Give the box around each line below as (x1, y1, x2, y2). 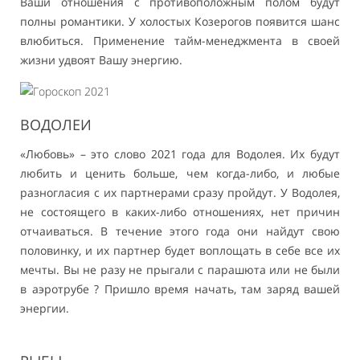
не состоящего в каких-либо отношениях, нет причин (20, 204, 340, 220)
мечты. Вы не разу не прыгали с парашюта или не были (20, 262, 340, 278)
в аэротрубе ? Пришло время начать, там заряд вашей (20, 281, 340, 297)
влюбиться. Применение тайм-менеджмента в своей (20, 33, 340, 49)
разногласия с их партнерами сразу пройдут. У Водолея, (20, 185, 340, 201)
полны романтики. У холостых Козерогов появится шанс (20, 14, 340, 30)
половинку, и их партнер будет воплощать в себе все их (20, 243, 340, 259)
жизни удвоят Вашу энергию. (20, 52, 182, 68)
